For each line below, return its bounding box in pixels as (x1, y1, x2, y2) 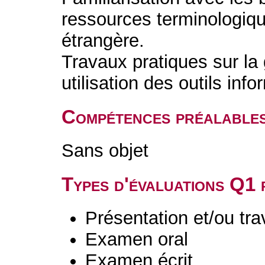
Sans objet (62, 140, 149, 161)
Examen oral (85, 229, 189, 250)
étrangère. (62, 30, 145, 51)
